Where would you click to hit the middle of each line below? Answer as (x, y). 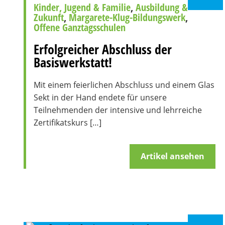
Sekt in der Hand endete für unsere (100, 97)
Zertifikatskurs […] (68, 123)
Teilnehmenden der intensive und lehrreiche (118, 110)
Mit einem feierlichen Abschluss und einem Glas (124, 85)
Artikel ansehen (172, 156)
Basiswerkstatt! (73, 62)
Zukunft (49, 17)
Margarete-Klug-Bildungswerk (127, 17)
